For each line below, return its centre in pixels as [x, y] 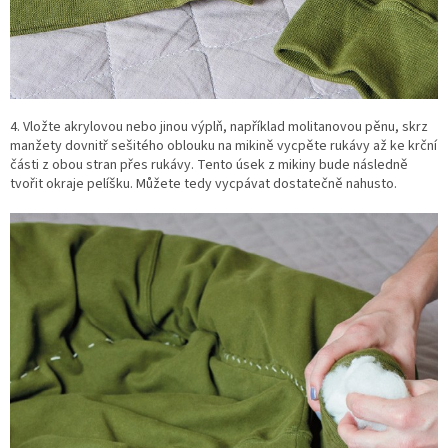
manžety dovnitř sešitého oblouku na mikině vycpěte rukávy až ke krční [223, 146]
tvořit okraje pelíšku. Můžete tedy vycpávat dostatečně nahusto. [203, 184]
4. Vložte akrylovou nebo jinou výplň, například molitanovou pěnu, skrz [219, 127]
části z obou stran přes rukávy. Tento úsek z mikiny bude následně [209, 165]
